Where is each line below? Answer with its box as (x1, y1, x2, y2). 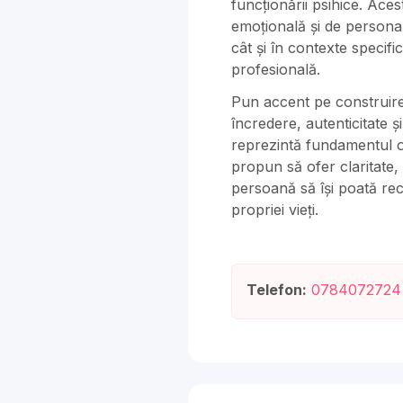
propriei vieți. (231, 201, 318, 219)
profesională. (231, 60, 320, 78)
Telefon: (246, 281, 307, 299)
